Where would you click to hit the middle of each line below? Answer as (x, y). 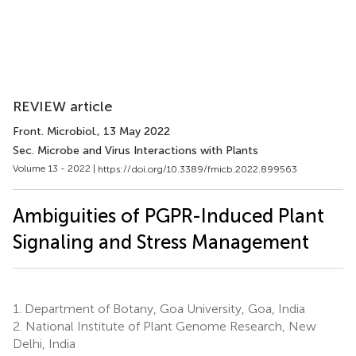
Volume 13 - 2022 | (55, 168)
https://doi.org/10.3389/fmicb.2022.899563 (197, 169)
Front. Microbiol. (55, 132)
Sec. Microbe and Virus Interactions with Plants (135, 151)
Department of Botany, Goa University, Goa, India (163, 308)
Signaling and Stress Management (161, 242)
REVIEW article (63, 106)
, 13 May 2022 (133, 132)
